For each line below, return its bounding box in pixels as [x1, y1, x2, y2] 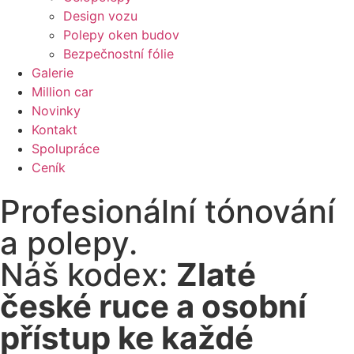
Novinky [32, 103, 81, 119]
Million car [32, 84, 93, 100]
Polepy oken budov [63, 27, 179, 43]
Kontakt [32, 122, 77, 137]
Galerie [32, 65, 73, 81]
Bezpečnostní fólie [63, 46, 174, 62]
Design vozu [63, 8, 137, 24]
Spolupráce [32, 141, 100, 156]
